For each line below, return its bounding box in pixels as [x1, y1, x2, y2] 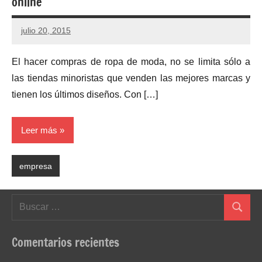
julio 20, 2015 [21, 26, 71, 36]
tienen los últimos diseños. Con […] [12, 89, 158, 99]
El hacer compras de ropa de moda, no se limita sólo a [12, 56, 250, 67]
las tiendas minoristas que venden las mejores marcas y [12, 73, 250, 83]
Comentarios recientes [12, 233, 119, 251]
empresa [19, 161, 52, 171]
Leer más [21, 125, 57, 135]
